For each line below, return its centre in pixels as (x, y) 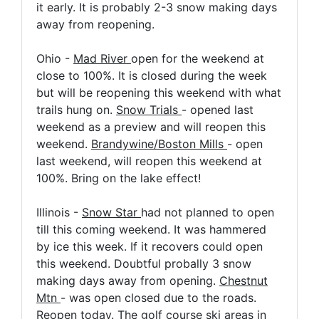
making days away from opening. (128, 281)
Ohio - (55, 59)
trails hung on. (76, 110)
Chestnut (244, 281)
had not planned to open (208, 213)
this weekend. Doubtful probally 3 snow (144, 264)
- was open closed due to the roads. (158, 298)
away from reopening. (95, 25)
